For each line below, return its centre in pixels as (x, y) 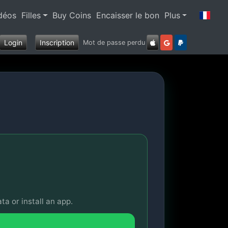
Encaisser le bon (127, 15)
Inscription (57, 42)
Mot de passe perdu (114, 42)
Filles (31, 15)
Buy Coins (72, 15)
